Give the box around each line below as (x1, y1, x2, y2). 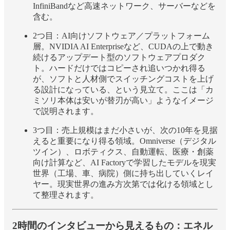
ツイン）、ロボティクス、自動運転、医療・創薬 (33, 147, 214, 156)
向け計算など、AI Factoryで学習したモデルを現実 (33, 158, 216, 167)
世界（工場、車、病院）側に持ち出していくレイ (33, 168, 214, 178)
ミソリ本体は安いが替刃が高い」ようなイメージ (33, 95, 214, 105)
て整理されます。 (33, 190, 99, 199)
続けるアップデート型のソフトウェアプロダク (33, 52, 205, 62)
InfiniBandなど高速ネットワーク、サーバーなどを (33, 1, 216, 10)
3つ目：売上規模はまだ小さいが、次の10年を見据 (33, 125, 218, 135)
